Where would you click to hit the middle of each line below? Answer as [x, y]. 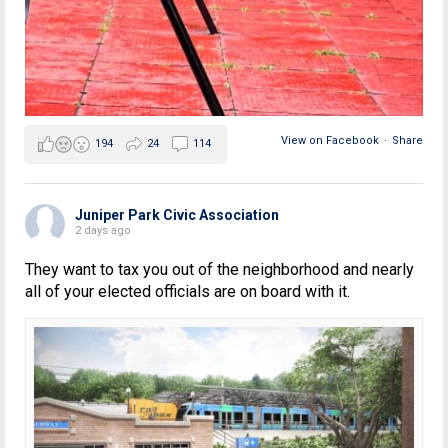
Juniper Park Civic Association [177, 215]
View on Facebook [330, 141]
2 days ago [103, 231]
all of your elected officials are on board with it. [187, 292]
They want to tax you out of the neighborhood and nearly [219, 270]
